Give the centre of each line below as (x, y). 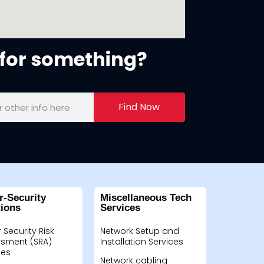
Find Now (139, 107)
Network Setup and (139, 231)
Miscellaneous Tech (146, 198)
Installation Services (141, 242)
